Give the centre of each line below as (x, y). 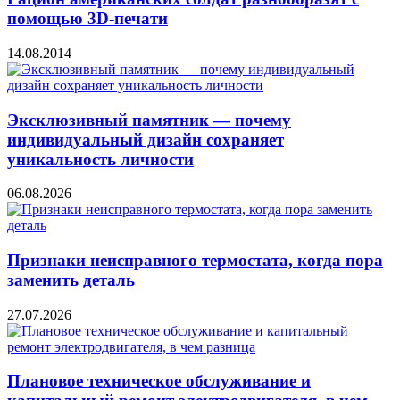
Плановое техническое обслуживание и (159, 381)
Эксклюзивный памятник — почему (149, 120)
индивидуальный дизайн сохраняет (146, 139)
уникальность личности (100, 159)
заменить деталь (71, 280)
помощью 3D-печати (87, 19)
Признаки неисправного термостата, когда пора (195, 260)
